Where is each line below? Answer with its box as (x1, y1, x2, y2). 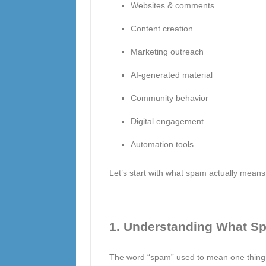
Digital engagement (130, 116, 204, 126)
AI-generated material (130, 70, 213, 80)
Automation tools (130, 140, 194, 149)
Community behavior (130, 93, 208, 103)
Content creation (130, 24, 193, 33)
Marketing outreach (130, 47, 204, 56)
